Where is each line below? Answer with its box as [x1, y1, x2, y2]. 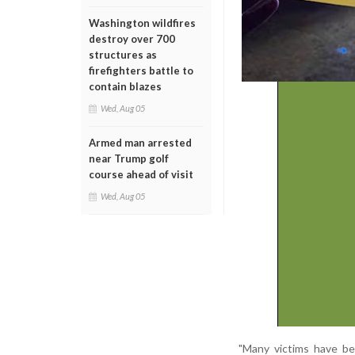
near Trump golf [89, 152, 169, 165]
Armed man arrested [89, 136, 192, 149]
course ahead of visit [89, 168, 193, 181]
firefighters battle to [89, 64, 193, 77]
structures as [89, 48, 157, 61]
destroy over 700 [89, 32, 175, 45]
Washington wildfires [89, 17, 196, 29]
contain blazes [89, 80, 162, 93]
